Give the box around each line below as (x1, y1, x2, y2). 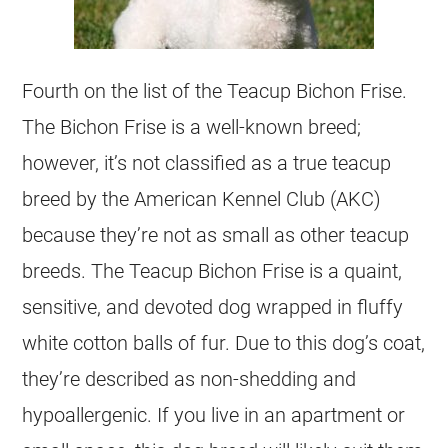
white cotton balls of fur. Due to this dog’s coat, (22, 330, 426, 355)
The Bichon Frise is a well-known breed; (22, 114, 362, 139)
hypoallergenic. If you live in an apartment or (22, 402, 406, 427)
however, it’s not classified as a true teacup (22, 150, 392, 175)
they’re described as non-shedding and (22, 366, 357, 391)
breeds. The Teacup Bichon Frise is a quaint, (22, 258, 403, 283)
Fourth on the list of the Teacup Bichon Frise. (22, 78, 408, 103)
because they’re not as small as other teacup (22, 222, 410, 247)
